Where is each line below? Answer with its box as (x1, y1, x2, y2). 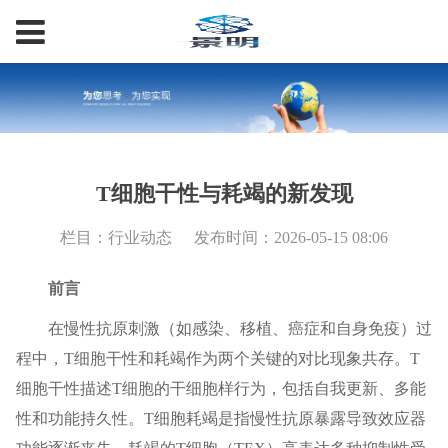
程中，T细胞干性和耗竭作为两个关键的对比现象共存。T (15, 350, 420, 368)
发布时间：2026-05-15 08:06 (194, 229, 389, 247)
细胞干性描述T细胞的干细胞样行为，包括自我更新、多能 (15, 380, 426, 398)
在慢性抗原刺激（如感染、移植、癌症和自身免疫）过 (47, 320, 432, 338)
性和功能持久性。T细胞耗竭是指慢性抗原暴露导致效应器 (15, 410, 426, 428)
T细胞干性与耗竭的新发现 (95, 181, 353, 207)
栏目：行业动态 (59, 229, 176, 247)
